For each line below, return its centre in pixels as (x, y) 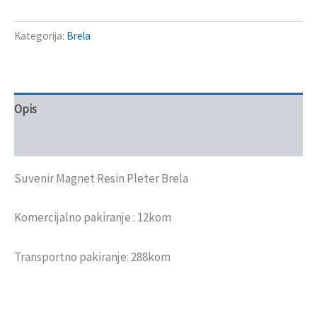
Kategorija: (40, 36)
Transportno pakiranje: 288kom (92, 257)
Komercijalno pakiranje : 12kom (93, 218)
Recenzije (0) (47, 140)
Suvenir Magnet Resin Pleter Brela (101, 179)
